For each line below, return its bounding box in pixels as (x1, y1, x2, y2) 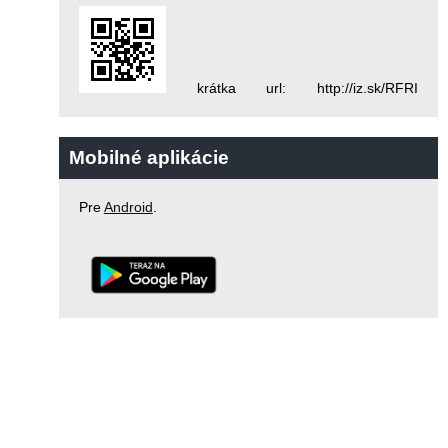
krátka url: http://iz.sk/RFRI (165, 80, 418, 97)
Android (103, 199, 153, 216)
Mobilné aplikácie (68, 147, 229, 169)
